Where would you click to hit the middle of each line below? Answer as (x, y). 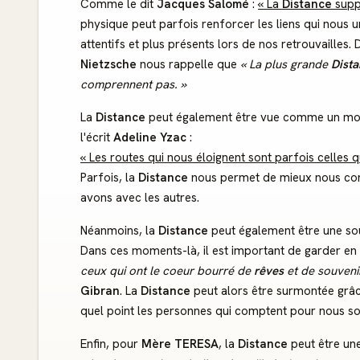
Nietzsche (108, 64)
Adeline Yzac (150, 137)
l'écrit (97, 137)
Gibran (100, 291)
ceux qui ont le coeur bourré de (167, 271)
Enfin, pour (111, 344)
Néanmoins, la (119, 231)
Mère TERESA (180, 344)
